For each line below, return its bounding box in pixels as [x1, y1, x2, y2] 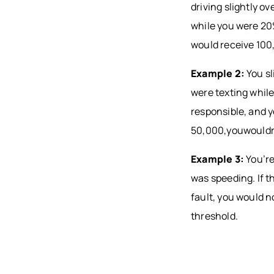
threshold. [191, 209, 238, 223]
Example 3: [191, 152, 246, 166]
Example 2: [191, 67, 245, 81]
